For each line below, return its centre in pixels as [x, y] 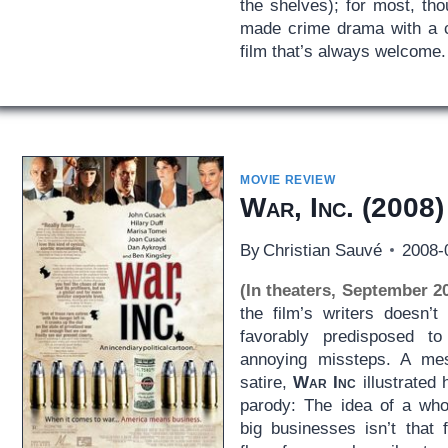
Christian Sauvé [323, 250]
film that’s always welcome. [342, 51]
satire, [266, 382]
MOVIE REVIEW [287, 179]
